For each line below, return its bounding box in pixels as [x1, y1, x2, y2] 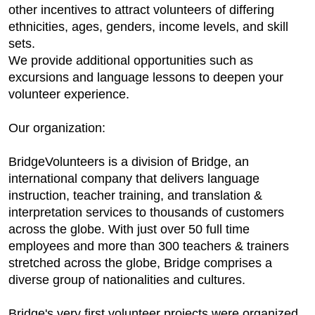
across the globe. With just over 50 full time [8, 222, 250, 236]
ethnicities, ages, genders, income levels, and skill [8, 20, 288, 34]
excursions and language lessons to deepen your [8, 70, 283, 84]
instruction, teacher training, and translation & [8, 188, 262, 202]
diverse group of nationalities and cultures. [8, 273, 245, 287]
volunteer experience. [8, 87, 129, 101]
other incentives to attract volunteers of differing [8, 3, 274, 17]
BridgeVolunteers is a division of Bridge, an [8, 155, 249, 169]
